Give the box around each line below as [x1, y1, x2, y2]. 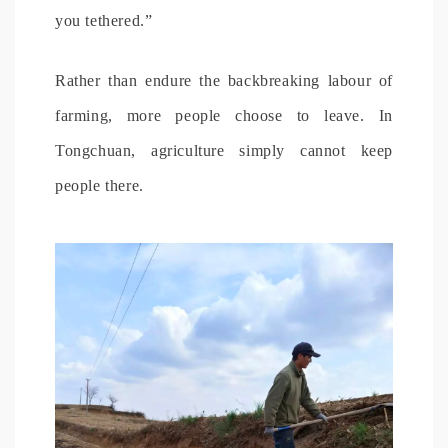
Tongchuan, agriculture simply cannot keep [55, 141, 393, 159]
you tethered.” [55, 11, 153, 29]
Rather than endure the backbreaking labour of [55, 71, 393, 89]
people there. [55, 176, 144, 194]
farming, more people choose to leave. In [55, 106, 393, 124]
